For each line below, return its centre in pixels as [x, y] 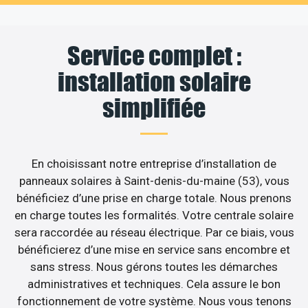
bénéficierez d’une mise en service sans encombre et [154, 250]
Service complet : [154, 56]
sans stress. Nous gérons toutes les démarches [154, 267]
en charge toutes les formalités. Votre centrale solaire [154, 216]
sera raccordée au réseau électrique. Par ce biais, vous [154, 233]
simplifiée [154, 108]
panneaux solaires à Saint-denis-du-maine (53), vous [154, 181]
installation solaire [154, 82]
